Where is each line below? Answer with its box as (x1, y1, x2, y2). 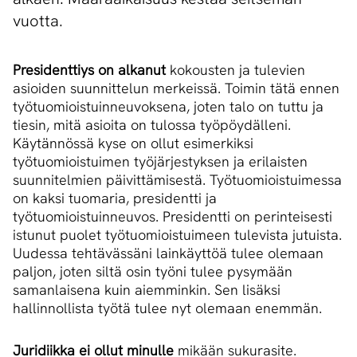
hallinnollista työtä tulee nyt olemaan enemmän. (13, 299, 322, 318)
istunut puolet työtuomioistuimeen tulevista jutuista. (13, 226, 342, 245)
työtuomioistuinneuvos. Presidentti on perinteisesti (13, 207, 332, 226)
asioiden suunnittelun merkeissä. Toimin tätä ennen (13, 79, 339, 98)
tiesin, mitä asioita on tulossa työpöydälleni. (13, 116, 291, 135)
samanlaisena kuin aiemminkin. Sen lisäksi (13, 280, 280, 300)
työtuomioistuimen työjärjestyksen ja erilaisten (13, 152, 308, 171)
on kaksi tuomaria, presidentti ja (13, 189, 217, 208)
